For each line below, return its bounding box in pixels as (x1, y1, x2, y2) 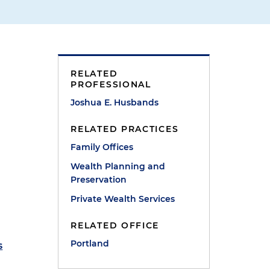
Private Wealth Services (71, 193, 175, 204)
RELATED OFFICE (71, 220, 160, 231)
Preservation (71, 174, 127, 185)
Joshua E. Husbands (71, 97, 159, 108)
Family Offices (71, 142, 134, 152)
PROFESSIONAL (71, 79, 151, 90)
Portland (71, 238, 110, 249)
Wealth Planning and (71, 161, 166, 172)
